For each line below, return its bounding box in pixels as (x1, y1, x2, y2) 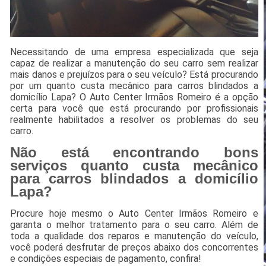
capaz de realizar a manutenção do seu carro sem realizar (10, 58, 258, 69)
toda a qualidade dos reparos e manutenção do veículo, (10, 230, 258, 242)
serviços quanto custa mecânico (10, 157, 258, 174)
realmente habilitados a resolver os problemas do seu (10, 114, 258, 126)
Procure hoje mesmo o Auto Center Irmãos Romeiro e (10, 208, 258, 220)
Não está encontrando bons (10, 144, 258, 161)
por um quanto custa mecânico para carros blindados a (10, 80, 258, 92)
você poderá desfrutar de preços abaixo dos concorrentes (10, 242, 258, 254)
